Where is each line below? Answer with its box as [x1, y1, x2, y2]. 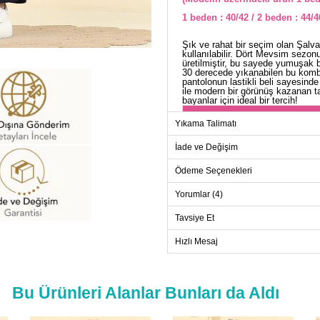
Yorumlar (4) [175, 189, 223, 200]
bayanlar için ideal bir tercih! [182, 95, 298, 106]
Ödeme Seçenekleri [175, 166, 252, 176]
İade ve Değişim [175, 142, 238, 153]
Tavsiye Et [175, 213, 214, 224]
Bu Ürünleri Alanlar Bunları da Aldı [12, 284, 279, 303]
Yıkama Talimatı [175, 119, 236, 129]
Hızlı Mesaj [175, 236, 218, 247]
